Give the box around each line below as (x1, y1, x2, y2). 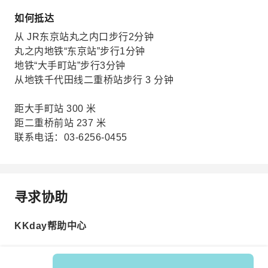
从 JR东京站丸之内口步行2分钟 (14, 32, 154, 42)
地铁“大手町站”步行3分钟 (14, 60, 126, 71)
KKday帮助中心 (14, 221, 87, 232)
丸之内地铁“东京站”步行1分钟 (14, 46, 145, 57)
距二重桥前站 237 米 (14, 118, 106, 129)
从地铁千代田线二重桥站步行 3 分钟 (14, 75, 173, 86)
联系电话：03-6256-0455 (14, 132, 127, 143)
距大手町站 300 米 (14, 103, 96, 114)
